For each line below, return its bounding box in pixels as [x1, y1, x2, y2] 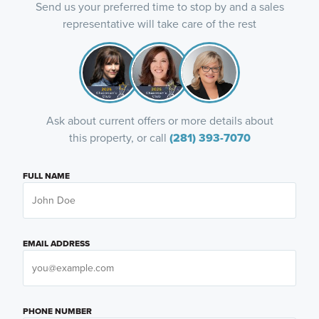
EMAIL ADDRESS [22, 237, 90, 251]
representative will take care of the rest [63, 16, 256, 33]
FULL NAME [22, 169, 70, 183]
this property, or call [68, 130, 169, 147]
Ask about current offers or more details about [46, 113, 273, 130]
